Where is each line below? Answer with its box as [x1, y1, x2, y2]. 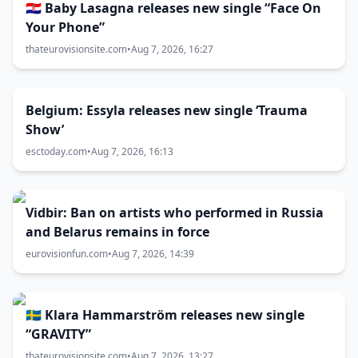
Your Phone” [26, 18, 105, 36]
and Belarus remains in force [26, 223, 209, 241]
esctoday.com [26, 145, 87, 158]
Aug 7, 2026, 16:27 [131, 42, 213, 56]
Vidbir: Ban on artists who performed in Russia [26, 204, 324, 221]
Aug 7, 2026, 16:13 [91, 145, 173, 158]
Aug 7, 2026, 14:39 [112, 247, 194, 261]
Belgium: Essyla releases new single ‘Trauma [26, 101, 308, 119]
